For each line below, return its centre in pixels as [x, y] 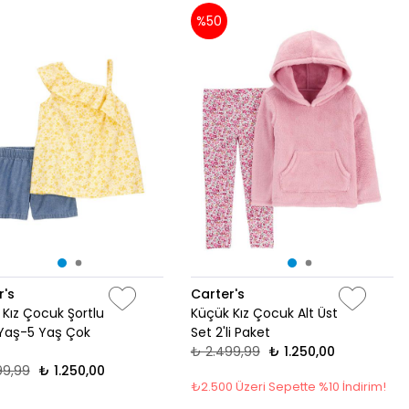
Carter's [217, 294]
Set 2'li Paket [230, 333]
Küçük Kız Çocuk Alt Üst [264, 314]
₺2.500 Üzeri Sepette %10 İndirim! [288, 387]
